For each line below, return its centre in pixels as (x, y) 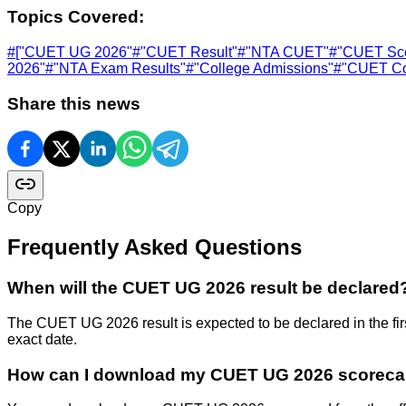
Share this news (74, 103)
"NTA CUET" (287, 52)
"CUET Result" (189, 52)
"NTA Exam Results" (120, 68)
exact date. (42, 339)
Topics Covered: (76, 17)
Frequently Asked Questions (155, 247)
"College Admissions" (264, 68)
